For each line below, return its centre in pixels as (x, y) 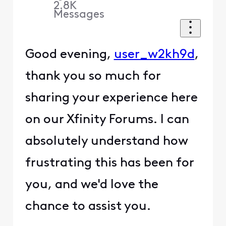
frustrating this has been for (109, 163)
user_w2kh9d (154, 54)
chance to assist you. (89, 206)
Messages (79, 15)
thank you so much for (93, 76)
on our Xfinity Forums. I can (107, 120)
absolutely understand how (106, 141)
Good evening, (69, 54)
